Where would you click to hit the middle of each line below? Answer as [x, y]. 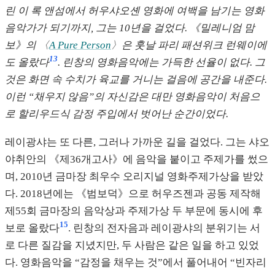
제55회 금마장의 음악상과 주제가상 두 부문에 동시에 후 [134, 211]
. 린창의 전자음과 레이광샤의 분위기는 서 [164, 228]
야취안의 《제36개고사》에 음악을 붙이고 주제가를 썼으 [137, 159]
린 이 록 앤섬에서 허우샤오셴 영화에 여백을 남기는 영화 [135, 10]
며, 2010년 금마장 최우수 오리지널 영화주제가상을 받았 [134, 176]
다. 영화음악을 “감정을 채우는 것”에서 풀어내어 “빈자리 [136, 262]
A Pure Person [80, 45]
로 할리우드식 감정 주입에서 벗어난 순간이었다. [117, 114]
